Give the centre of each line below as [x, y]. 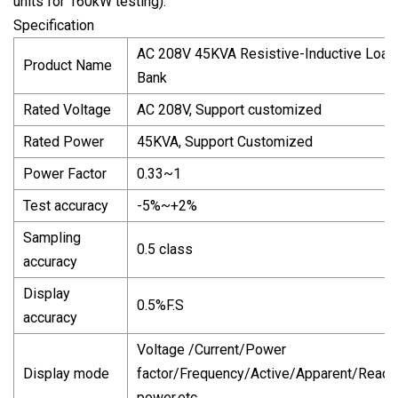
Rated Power [64, 141]
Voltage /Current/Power [211, 349]
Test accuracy [66, 205]
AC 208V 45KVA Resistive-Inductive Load [267, 53]
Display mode [66, 373]
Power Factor [65, 173]
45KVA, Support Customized [225, 141]
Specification [54, 25]
